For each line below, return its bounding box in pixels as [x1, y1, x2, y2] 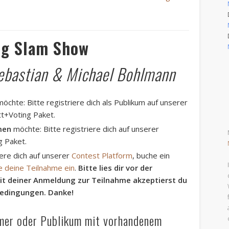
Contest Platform [72, 150, 133, 161]
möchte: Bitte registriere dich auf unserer [11, 123, 159, 134]
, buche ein [132, 150, 170, 161]
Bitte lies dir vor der [78, 162, 153, 173]
